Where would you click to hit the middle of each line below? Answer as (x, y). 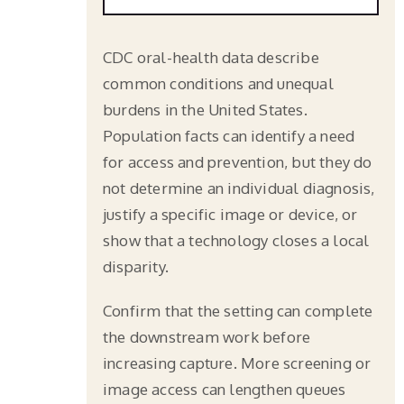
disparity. (136, 266)
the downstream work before (207, 336)
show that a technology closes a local (236, 240)
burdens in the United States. (205, 109)
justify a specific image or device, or (230, 214)
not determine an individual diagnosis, (239, 188)
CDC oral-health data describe (211, 57)
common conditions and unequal (218, 83)
